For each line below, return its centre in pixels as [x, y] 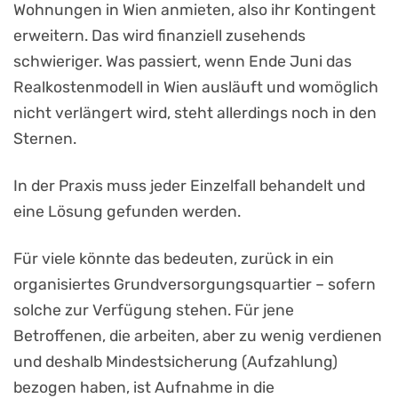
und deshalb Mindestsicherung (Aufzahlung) [175, 361]
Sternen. [45, 138]
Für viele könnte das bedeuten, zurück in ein [174, 258]
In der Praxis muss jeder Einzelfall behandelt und [189, 185]
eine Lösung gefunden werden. [129, 211]
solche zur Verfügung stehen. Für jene [154, 310]
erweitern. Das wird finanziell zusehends [159, 35]
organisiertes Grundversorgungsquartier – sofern [195, 284]
